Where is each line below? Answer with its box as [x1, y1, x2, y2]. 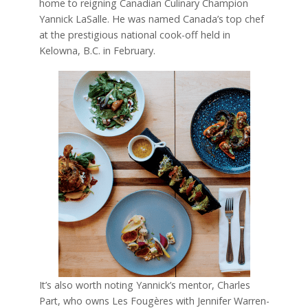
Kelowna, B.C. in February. [38, 43, 155, 57]
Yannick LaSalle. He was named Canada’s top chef [38, 12, 264, 25]
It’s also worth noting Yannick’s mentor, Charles [38, 278, 250, 291]
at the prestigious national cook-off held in [38, 27, 230, 41]
